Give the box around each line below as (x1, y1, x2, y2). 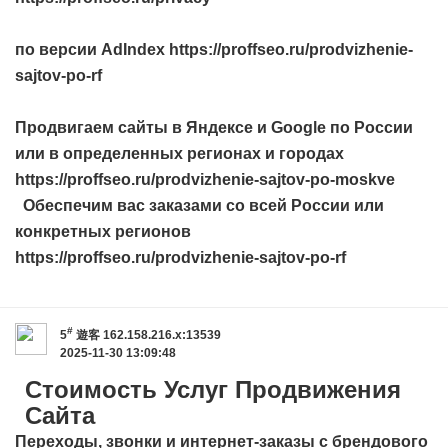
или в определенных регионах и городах (15, 144, 344, 162)
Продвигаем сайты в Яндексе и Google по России (15, 118, 413, 136)
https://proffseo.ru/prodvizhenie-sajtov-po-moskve (15, 170, 395, 188)
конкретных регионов (15, 222, 191, 240)
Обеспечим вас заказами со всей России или (15, 196, 384, 214)
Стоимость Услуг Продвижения (25, 375, 401, 403)
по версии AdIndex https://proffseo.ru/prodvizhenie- (15, 40, 413, 58)
